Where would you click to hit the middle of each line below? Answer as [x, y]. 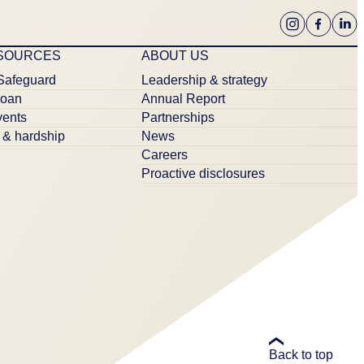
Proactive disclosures [204, 173]
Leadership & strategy [205, 80]
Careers [165, 154]
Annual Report [184, 98]
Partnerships [178, 117]
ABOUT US [175, 55]
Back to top [301, 354]
